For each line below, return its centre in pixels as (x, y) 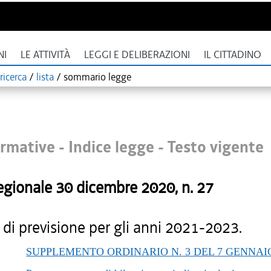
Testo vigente (216, 147)
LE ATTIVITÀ (45, 55)
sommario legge (97, 77)
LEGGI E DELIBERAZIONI (137, 55)
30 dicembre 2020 (115, 188)
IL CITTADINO (233, 55)
